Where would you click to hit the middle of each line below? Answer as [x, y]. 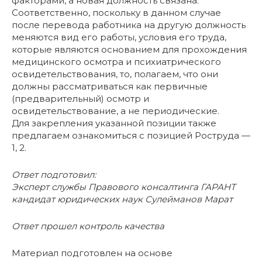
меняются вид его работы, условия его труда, [119, 37]
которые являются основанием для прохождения [129, 49]
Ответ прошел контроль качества [88, 226]
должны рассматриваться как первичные [110, 86]
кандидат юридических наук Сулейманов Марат [122, 199]
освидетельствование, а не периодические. [116, 111]
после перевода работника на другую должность [129, 25]
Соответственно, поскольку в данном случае [116, 13]
